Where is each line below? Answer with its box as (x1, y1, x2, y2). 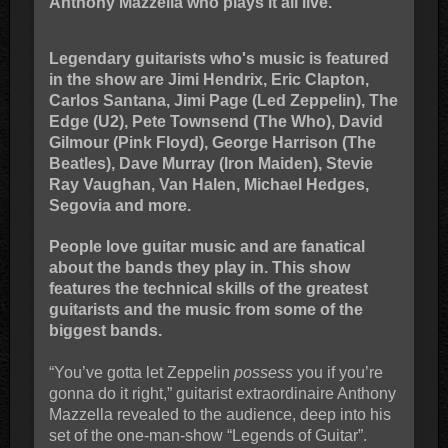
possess (233, 363, 297, 381)
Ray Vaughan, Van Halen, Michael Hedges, (48, 175, 369, 193)
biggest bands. (48, 321, 162, 339)
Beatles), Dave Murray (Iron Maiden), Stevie (48, 154, 373, 172)
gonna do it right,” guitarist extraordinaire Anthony (48, 384, 396, 402)
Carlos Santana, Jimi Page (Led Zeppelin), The (48, 91, 398, 109)
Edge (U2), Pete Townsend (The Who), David (48, 112, 383, 130)
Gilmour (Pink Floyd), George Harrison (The (48, 133, 376, 151)
